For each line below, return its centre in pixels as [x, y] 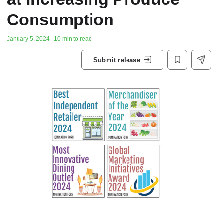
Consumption [60, 19]
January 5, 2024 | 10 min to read [49, 39]
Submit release [117, 60]
